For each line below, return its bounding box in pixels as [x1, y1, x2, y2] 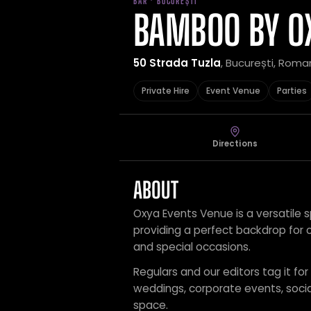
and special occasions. [133, 239, 251, 254]
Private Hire [142, 85, 190, 96]
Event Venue [206, 85, 260, 96]
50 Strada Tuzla [133, 56, 221, 70]
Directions [212, 138, 258, 149]
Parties [277, 85, 307, 96]
